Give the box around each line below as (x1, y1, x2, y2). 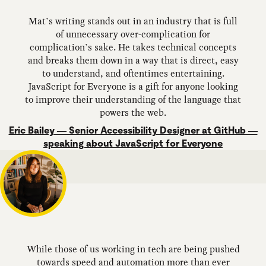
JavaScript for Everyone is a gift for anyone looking (28, 79, 238, 93)
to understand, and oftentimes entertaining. (42, 66, 224, 80)
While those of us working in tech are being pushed (26, 242, 240, 256)
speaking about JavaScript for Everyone (43, 137, 223, 149)
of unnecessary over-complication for (56, 27, 210, 41)
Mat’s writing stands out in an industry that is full (28, 14, 237, 28)
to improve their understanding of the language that (25, 92, 241, 106)
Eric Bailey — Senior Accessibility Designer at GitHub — (8, 124, 258, 136)
